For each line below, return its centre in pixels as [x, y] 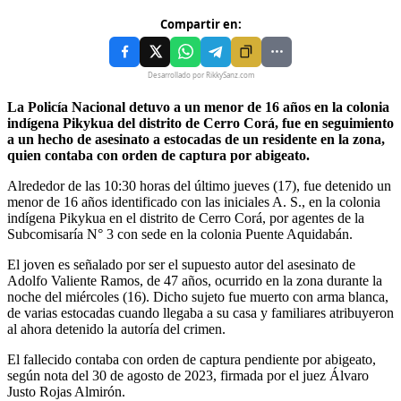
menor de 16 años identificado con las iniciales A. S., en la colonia [194, 201]
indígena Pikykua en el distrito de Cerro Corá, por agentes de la [186, 218]
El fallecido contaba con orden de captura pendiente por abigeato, [192, 359]
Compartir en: [200, 24]
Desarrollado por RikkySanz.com [200, 74]
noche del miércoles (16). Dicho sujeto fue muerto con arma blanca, [198, 296]
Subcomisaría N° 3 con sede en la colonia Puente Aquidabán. [180, 234]
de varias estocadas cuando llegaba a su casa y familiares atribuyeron [200, 312]
